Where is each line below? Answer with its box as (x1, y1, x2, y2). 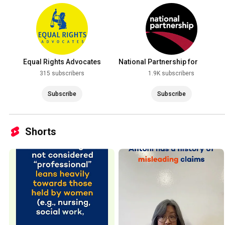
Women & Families (119, 68, 180, 76)
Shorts (25, 126, 56, 138)
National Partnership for (119, 58, 198, 66)
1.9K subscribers (148, 70, 194, 77)
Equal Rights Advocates (23, 58, 101, 66)
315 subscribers (39, 70, 84, 77)
